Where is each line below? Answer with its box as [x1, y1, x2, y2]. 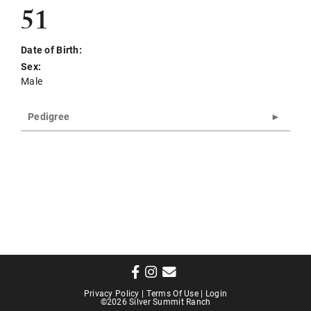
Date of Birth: [21, 43, 82, 56]
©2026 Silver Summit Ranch [100, 296, 211, 307]
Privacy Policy [83, 287, 140, 299]
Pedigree [28, 110, 70, 123]
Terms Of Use [146, 287, 199, 299]
